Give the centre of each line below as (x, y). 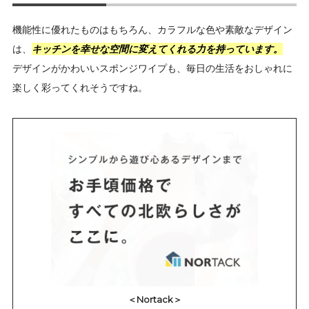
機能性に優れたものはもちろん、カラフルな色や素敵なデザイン (152, 30)
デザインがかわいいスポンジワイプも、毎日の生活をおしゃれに (152, 69)
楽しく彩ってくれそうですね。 (80, 88)
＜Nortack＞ (154, 299)
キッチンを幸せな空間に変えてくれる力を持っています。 (157, 49)
